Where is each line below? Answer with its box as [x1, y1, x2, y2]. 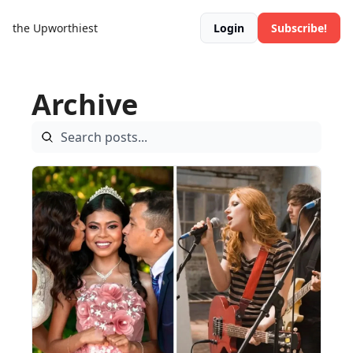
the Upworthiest [13, 20, 98, 35]
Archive [32, 85, 138, 124]
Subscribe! [271, 20, 327, 35]
